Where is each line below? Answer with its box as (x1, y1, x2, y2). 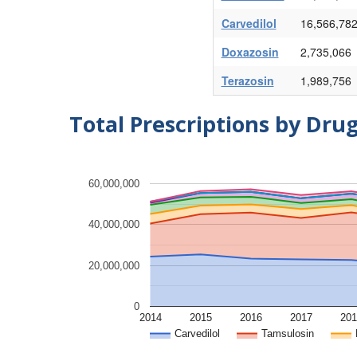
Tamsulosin (261, 328, 314, 340)
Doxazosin (221, 43, 279, 60)
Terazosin (221, 72, 274, 88)
